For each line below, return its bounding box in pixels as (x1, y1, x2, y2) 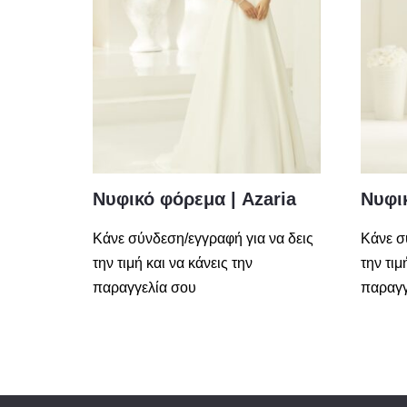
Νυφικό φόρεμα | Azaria (93, 189, 296, 210)
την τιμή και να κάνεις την (93, 255, 253, 272)
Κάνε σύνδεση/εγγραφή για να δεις (93, 231, 313, 247)
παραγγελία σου (93, 280, 196, 296)
